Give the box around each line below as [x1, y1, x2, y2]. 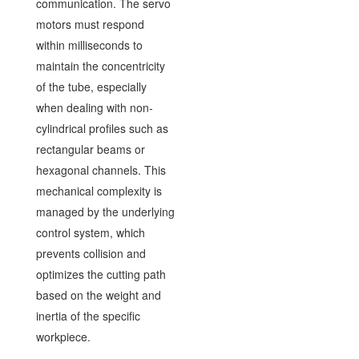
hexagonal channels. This [35, 161, 166, 178]
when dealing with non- [35, 99, 153, 115]
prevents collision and [35, 244, 146, 261]
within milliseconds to [35, 36, 143, 53]
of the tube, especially [35, 78, 147, 95]
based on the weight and [35, 286, 161, 303]
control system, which [35, 224, 145, 240]
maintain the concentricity [35, 57, 165, 74]
